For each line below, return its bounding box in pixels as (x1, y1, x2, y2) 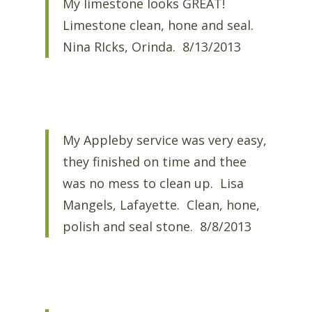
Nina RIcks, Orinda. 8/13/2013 (62, 38, 241, 55)
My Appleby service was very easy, (62, 131, 267, 148)
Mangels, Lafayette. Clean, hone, (62, 196, 260, 213)
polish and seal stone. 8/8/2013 (62, 217, 251, 235)
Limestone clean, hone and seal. (62, 16, 257, 33)
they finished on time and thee (62, 153, 247, 170)
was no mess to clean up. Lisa (62, 174, 244, 192)
